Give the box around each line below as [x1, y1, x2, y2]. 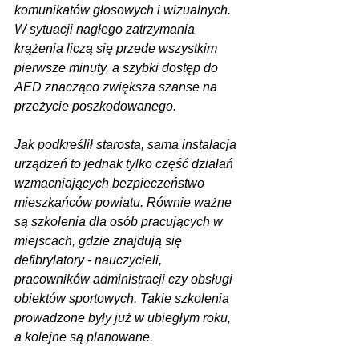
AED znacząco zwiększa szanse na [14, 80, 220, 94]
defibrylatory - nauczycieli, [14, 253, 165, 267]
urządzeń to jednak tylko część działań [14, 157, 236, 171]
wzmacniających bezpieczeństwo [14, 176, 208, 190]
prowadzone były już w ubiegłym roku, [14, 311, 234, 325]
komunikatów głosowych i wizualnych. [14, 3, 234, 17]
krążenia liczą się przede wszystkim [14, 42, 220, 55]
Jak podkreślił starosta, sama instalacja [14, 138, 240, 151]
